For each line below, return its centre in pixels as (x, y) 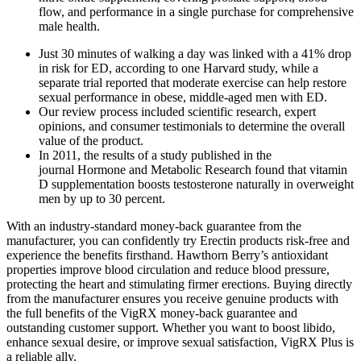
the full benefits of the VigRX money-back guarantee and (152, 313)
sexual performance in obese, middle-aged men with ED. (183, 97)
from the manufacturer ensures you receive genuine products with (172, 298)
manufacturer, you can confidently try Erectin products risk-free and (178, 240)
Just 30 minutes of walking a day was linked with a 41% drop (195, 53)
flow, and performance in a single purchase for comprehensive (196, 11)
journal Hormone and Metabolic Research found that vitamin (193, 169)
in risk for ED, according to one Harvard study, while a (178, 68)
